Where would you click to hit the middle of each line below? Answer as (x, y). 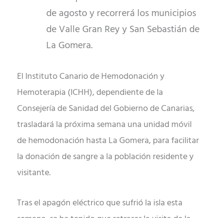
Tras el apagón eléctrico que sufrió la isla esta (100, 203)
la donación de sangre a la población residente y (105, 157)
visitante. (34, 173)
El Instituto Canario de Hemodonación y (91, 77)
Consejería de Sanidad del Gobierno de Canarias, (106, 109)
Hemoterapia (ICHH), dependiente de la (90, 93)
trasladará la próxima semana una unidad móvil (104, 125)
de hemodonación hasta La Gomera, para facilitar (108, 141)
